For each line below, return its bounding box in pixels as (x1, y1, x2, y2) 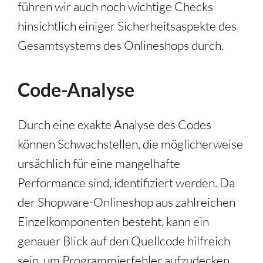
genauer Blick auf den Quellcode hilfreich (18, 233, 230, 249)
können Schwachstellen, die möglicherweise (18, 136, 243, 152)
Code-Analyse (18, 78, 134, 102)
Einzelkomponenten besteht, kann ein (18, 214, 209, 230)
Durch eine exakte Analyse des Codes (18, 117, 211, 133)
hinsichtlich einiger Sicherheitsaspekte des (18, 18, 237, 34)
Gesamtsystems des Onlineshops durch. (18, 38, 224, 53)
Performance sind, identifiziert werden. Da (18, 175, 235, 191)
